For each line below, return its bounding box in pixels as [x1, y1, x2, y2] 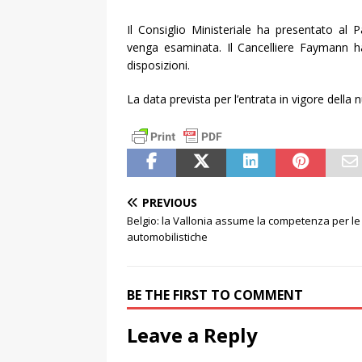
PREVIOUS [142, 195, 197, 210]
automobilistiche [127, 229, 208, 244]
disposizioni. [127, 57, 190, 73]
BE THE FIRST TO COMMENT [127, 286, 303, 304]
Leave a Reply [127, 322, 258, 348]
